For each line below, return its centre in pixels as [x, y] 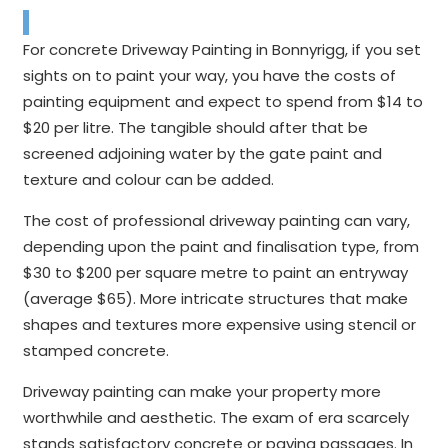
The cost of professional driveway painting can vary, [216, 220]
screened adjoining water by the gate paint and [202, 153]
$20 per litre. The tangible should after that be [195, 127]
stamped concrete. [95, 350]
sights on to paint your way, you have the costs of [209, 75]
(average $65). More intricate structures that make [215, 298]
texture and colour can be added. [148, 179]
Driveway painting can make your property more [201, 391]
